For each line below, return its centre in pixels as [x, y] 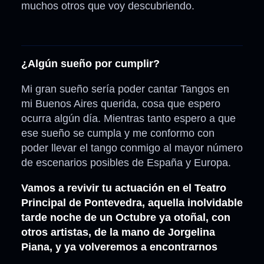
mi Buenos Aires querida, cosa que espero [121, 104]
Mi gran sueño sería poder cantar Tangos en [125, 89]
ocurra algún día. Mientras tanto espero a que [128, 119]
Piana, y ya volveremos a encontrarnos [119, 247]
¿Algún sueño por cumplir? [90, 64]
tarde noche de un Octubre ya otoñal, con [126, 218]
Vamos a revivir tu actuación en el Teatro [124, 188]
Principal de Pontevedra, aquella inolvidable [132, 203]
